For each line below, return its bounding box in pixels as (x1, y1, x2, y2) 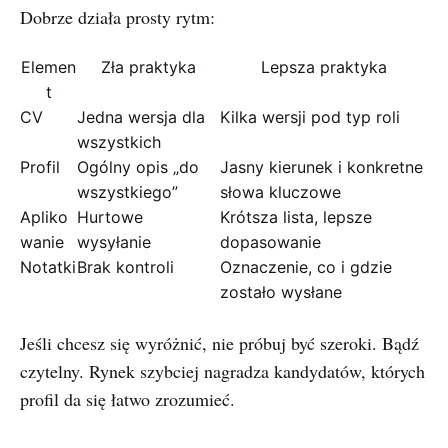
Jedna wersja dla (77, 107, 205, 127)
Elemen (21, 57, 76, 77)
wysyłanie (77, 232, 151, 252)
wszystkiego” (77, 182, 178, 202)
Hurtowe (77, 207, 143, 227)
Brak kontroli (77, 257, 174, 277)
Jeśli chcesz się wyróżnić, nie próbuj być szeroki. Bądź (20, 331, 419, 355)
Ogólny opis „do (77, 157, 199, 177)
